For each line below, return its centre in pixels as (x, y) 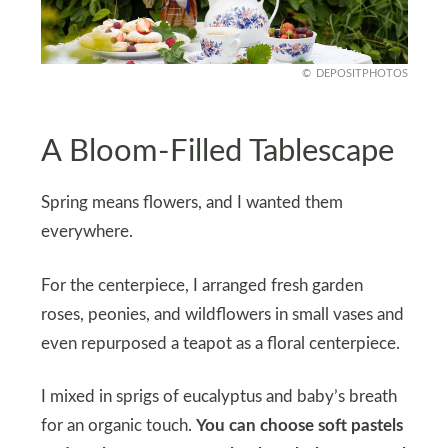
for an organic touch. (118, 426)
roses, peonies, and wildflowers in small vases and (222, 314)
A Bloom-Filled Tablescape (217, 151)
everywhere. (86, 231)
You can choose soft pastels (299, 426)
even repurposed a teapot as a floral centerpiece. (220, 343)
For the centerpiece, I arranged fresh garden (201, 285)
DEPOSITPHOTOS (361, 74)
